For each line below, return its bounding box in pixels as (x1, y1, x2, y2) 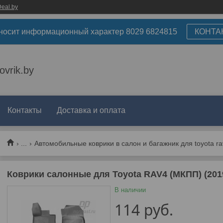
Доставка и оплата (57, 106, 125, 114)
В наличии (114, 186, 146, 194)
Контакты (7, 106, 42, 114)
